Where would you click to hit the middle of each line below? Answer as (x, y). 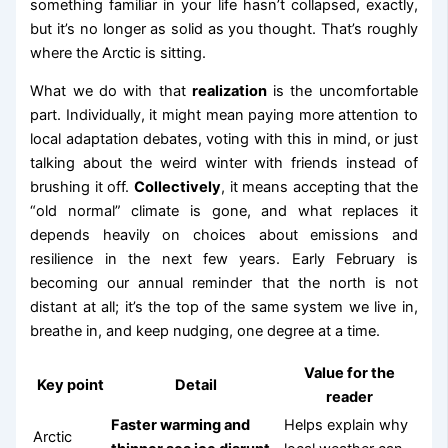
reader (349, 396)
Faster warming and (181, 424)
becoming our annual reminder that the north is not (224, 283)
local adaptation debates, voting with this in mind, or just (224, 139)
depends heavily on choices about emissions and (224, 235)
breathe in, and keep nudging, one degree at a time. (205, 331)
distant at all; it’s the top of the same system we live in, (224, 307)
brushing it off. (82, 187)
